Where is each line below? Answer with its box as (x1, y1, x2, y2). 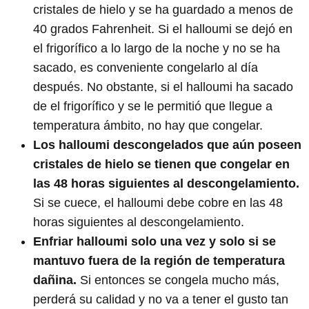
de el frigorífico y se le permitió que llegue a (33, 99, 272, 114)
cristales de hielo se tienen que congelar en (33, 157, 290, 172)
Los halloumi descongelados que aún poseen (33, 138, 301, 152)
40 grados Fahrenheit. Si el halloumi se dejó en (33, 22, 292, 37)
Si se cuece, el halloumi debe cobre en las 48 (33, 196, 283, 210)
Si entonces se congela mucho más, (80, 273, 279, 288)
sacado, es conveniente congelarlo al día (33, 61, 258, 75)
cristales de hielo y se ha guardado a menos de (33, 3, 293, 17)
